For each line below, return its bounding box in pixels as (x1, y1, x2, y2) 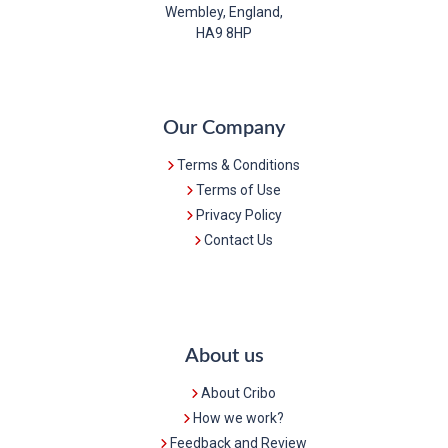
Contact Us (204, 232, 274, 249)
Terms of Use (196, 182, 282, 199)
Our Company (163, 118, 285, 139)
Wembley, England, (165, 4, 283, 21)
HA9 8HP (196, 25, 252, 42)
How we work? (193, 410, 285, 427)
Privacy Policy (195, 207, 282, 224)
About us (184, 346, 264, 367)
